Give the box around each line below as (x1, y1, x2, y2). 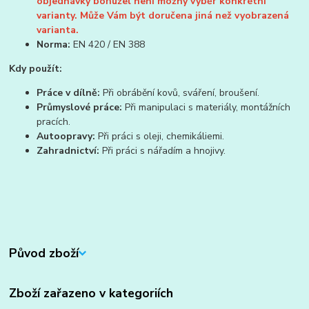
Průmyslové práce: (37, 101, 123, 114)
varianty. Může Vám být (37, 9, 149, 23)
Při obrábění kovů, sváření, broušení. (100, 86, 260, 100)
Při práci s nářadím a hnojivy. (99, 144, 226, 158)
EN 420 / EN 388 (70, 38, 146, 52)
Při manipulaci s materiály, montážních (122, 101, 291, 114)
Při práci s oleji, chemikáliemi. (95, 130, 225, 143)
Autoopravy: (37, 130, 96, 143)
